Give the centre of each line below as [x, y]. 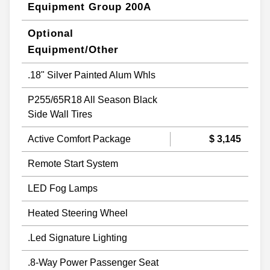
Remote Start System [73, 163]
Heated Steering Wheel [78, 213]
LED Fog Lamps [63, 188]
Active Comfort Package [79, 139]
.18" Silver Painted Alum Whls [92, 75]
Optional [51, 33]
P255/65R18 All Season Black [93, 99]
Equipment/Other [73, 49]
